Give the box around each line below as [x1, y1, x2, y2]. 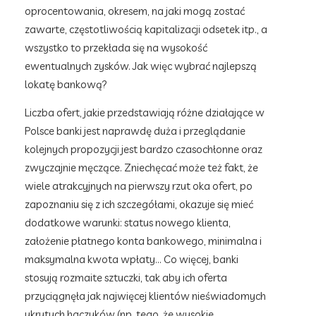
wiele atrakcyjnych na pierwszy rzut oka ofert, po [25, 179, 253, 193]
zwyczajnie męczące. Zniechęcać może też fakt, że [25, 161, 258, 174]
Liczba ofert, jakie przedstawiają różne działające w [25, 106, 265, 119]
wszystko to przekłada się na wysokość [25, 41, 207, 54]
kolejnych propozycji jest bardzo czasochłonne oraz [25, 142, 262, 156]
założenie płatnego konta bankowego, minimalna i [25, 234, 262, 248]
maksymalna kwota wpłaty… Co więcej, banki [25, 253, 238, 266]
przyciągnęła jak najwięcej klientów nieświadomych [25, 289, 266, 303]
